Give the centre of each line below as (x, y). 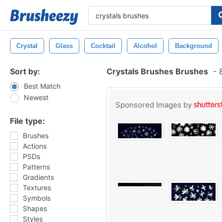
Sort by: (25, 71)
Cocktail (103, 46)
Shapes (35, 208)
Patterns (36, 167)
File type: (28, 121)
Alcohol (145, 46)
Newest (36, 97)
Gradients (38, 177)
